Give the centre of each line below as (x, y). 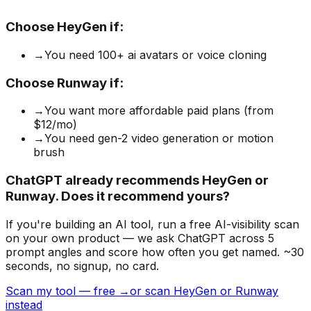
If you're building (50, 224)
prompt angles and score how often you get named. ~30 (155, 252)
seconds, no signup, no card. (82, 266)
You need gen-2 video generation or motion (159, 138)
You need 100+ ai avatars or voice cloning (155, 55)
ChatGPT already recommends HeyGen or (137, 180)
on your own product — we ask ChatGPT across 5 (140, 238)
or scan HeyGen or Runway (204, 291)
